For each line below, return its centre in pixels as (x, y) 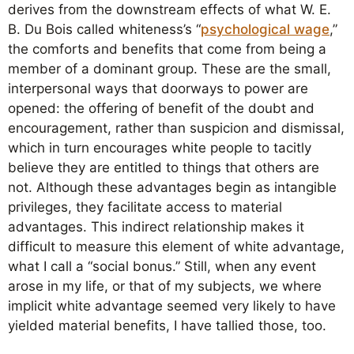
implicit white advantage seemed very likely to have (172, 306)
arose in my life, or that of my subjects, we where (165, 286)
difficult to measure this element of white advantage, (176, 247)
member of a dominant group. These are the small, (169, 69)
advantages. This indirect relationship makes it (156, 227)
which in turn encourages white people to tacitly (160, 148)
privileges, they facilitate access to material (145, 207)
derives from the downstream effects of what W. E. (169, 9)
